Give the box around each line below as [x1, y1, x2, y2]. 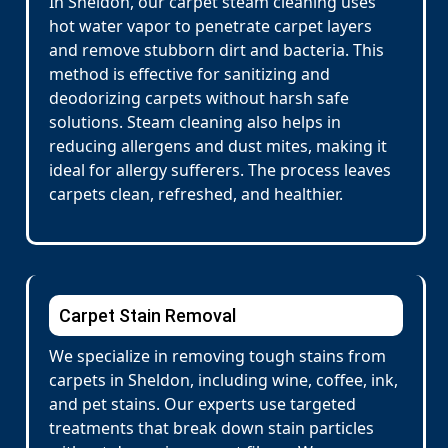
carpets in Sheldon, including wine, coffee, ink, [49, 369, 398, 391]
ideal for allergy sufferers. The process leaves [49, 159, 391, 181]
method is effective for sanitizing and [49, 63, 330, 85]
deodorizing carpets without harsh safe [49, 87, 349, 109]
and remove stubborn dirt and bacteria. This [49, 39, 384, 61]
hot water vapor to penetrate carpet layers [49, 15, 372, 37]
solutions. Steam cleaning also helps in [49, 111, 341, 133]
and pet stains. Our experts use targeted [49, 393, 356, 415]
